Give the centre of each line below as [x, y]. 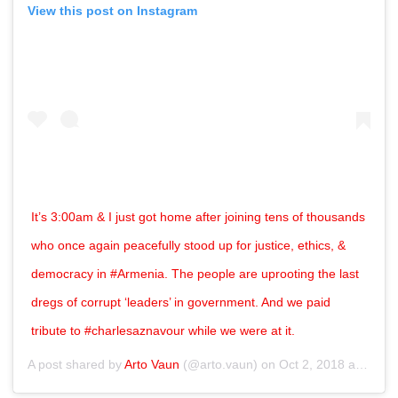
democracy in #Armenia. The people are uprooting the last [195, 274]
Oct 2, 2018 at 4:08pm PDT [317, 365]
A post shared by [76, 365]
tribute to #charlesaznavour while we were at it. [163, 331]
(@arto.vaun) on [229, 365]
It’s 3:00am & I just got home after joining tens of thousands [198, 217]
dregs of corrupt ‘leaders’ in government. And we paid [181, 302]
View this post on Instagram [112, 11]
